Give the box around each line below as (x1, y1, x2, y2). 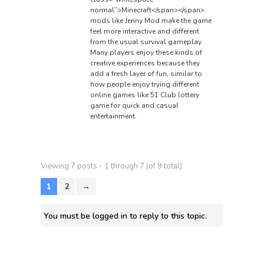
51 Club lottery (150, 90, 199, 100)
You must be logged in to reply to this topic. (44, 210, 207, 222)
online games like (90, 90, 150, 100)
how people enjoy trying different (90, 79, 199, 89)
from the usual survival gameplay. (90, 37, 203, 47)
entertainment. (90, 111, 137, 121)
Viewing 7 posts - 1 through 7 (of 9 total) (41, 161, 182, 172)
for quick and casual (108, 100, 179, 110)
